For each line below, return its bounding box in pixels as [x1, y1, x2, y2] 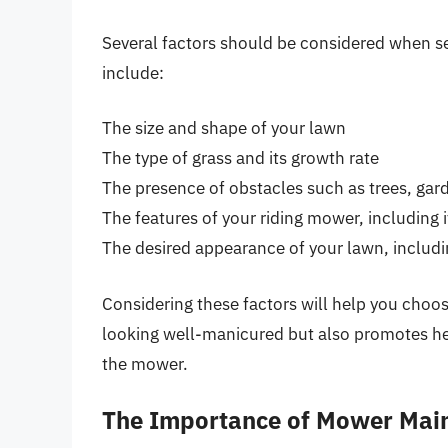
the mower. [102, 352, 188, 375]
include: [102, 61, 164, 84]
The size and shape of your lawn [102, 117, 346, 140]
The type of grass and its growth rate [102, 147, 379, 170]
